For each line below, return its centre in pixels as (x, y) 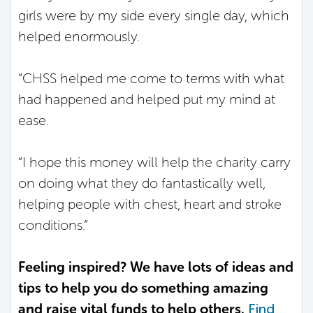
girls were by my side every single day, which (154, 15)
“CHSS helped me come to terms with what (151, 78)
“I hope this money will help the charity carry (154, 162)
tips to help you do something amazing (143, 287)
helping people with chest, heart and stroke (150, 204)
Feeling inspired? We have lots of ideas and (156, 267)
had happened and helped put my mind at (147, 99)
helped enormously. (79, 36)
